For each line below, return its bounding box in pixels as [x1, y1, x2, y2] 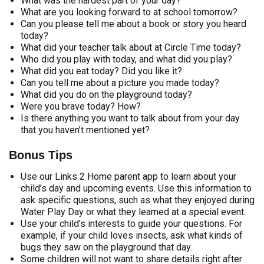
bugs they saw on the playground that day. [21, 242, 194, 253]
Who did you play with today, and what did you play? [21, 54, 232, 65]
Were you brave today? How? [21, 101, 141, 112]
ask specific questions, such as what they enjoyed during [21, 194, 255, 206]
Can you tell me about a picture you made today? [21, 77, 219, 88]
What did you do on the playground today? [21, 89, 192, 100]
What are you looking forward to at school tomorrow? [21, 6, 237, 18]
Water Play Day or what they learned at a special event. [21, 206, 246, 217]
